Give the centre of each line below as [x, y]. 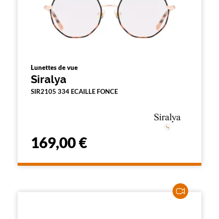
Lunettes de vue [54, 67]
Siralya [49, 79]
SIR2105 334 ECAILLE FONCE [74, 91]
